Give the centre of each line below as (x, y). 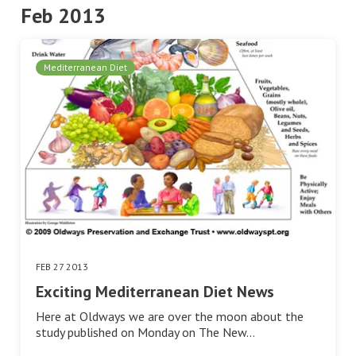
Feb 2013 (63, 16)
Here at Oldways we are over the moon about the (170, 316)
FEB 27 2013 (62, 266)
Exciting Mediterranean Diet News (155, 291)
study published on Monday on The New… (145, 332)
